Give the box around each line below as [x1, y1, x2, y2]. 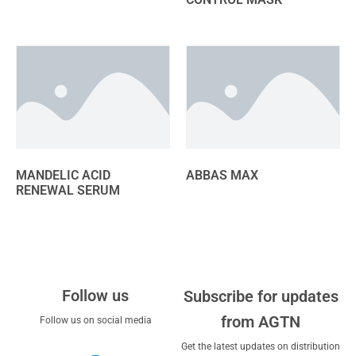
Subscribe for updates [183, 287, 339, 307]
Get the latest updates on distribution [181, 341, 340, 353]
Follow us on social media [39, 315, 152, 327]
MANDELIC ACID [16, 168, 110, 184]
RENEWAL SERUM [16, 183, 120, 199]
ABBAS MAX [186, 168, 258, 184]
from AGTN [221, 312, 300, 332]
